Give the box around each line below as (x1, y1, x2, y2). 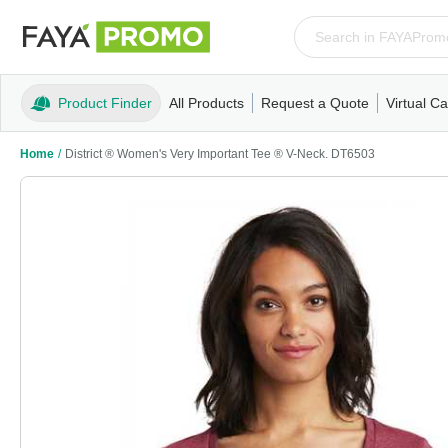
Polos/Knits (323, 129, 393, 145)
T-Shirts (210, 129, 259, 145)
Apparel (161, 129, 210, 145)
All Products (169, 95, 244, 111)
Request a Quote (261, 95, 369, 111)
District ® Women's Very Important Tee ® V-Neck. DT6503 (65, 147, 375, 161)
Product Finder (58, 95, 152, 111)
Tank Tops (259, 129, 323, 145)
